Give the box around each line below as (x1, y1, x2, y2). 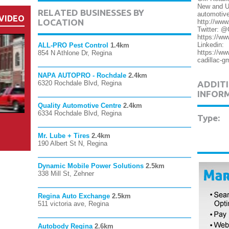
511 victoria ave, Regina (38, 200, 109, 208)
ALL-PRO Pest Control (38, 41, 108, 49)
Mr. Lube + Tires (38, 132, 89, 140)
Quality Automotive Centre (38, 102, 121, 109)
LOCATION (38, 17, 84, 27)
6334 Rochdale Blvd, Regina (38, 109, 122, 117)
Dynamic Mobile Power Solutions (38, 162, 144, 170)
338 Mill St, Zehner (38, 170, 94, 177)
